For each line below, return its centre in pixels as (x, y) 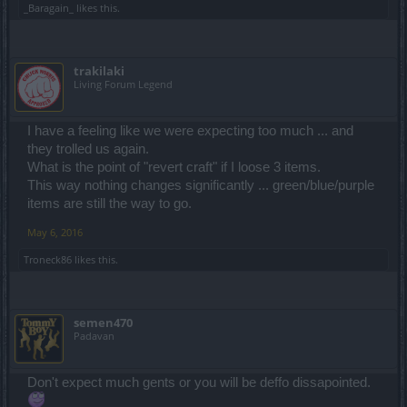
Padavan (94, 335)
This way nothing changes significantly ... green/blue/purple (201, 185)
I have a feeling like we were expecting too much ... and (190, 130)
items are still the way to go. (109, 203)
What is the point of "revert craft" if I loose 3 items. (174, 167)
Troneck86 (48, 259)
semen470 (103, 322)
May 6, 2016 (55, 232)
